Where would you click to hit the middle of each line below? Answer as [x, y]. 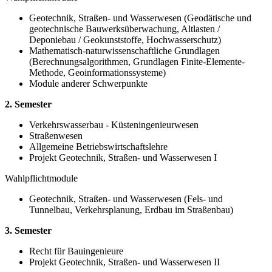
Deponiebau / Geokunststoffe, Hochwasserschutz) [125, 39]
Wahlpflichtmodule [41, 178]
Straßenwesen [56, 135]
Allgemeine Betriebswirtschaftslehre [98, 146]
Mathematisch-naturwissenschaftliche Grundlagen [124, 50]
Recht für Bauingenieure [76, 251]
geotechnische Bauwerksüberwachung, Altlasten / [124, 29]
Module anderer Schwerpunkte [88, 83]
